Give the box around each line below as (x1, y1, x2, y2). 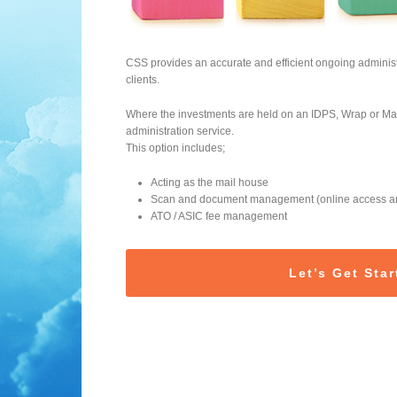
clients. (126, 74, 160, 86)
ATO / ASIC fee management (151, 210, 288, 222)
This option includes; (126, 142, 225, 154)
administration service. (126, 125, 234, 137)
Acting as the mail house (151, 176, 269, 189)
